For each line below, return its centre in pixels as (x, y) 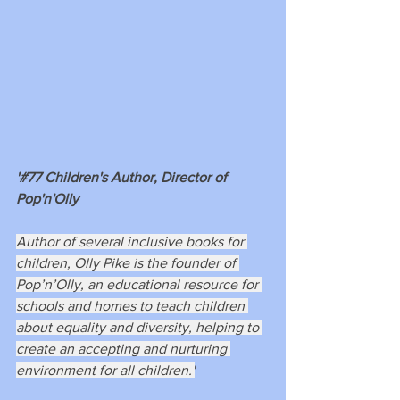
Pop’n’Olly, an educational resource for (139, 284)
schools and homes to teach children (132, 305)
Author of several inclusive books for (132, 241)
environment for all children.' (105, 370)
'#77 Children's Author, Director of (123, 177)
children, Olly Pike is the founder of (128, 262)
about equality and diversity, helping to (139, 327)
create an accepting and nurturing (123, 348)
